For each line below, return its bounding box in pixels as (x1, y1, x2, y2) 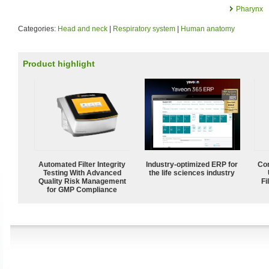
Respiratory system (113, 24, 175, 33)
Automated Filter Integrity (38, 160, 126, 169)
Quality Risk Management (38, 177, 126, 186)
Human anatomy (181, 24, 235, 33)
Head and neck (58, 24, 107, 33)
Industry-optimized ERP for (146, 160, 238, 169)
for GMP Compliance (47, 185, 118, 194)
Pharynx (236, 4, 263, 13)
